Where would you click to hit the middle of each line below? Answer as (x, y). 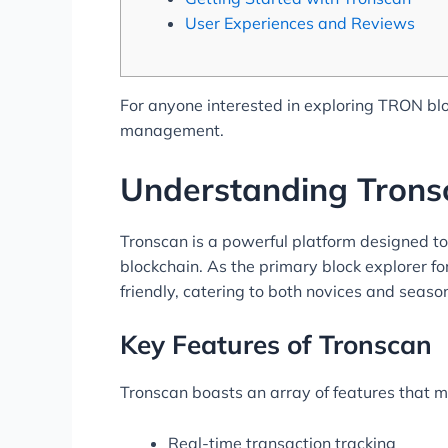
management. (172, 130)
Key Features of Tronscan (276, 345)
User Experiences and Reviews (300, 22)
